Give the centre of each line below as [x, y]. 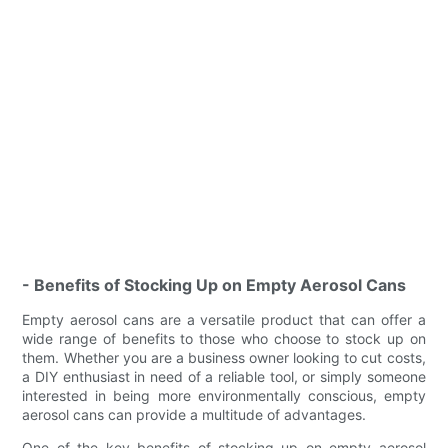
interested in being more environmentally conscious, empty [224, 395]
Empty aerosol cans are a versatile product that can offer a [224, 319]
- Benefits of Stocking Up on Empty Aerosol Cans [214, 284]
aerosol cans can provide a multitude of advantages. [194, 414]
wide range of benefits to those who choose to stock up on [224, 338]
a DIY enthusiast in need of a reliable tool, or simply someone [224, 376]
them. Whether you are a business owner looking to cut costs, [224, 357]
